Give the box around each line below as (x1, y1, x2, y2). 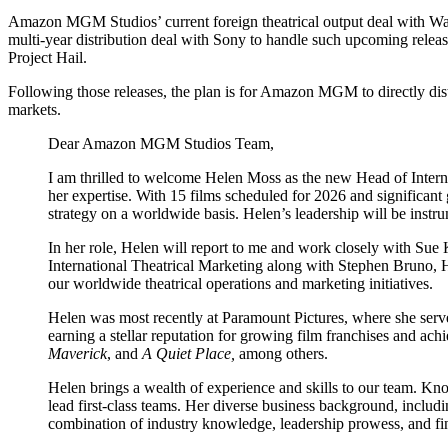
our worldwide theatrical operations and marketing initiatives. (48, 274, 433, 292)
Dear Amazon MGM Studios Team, (48, 134, 274, 152)
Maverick (48, 344, 107, 362)
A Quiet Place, (142, 344, 235, 362)
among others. (235, 344, 328, 362)
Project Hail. (8, 48, 87, 66)
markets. (8, 100, 61, 118)
